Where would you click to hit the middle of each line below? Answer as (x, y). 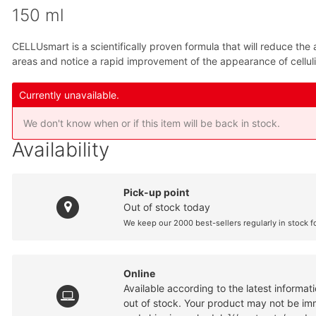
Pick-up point (157, 193)
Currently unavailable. (69, 95)
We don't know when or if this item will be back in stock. (152, 123)
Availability (61, 150)
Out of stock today (167, 207)
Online (140, 274)
